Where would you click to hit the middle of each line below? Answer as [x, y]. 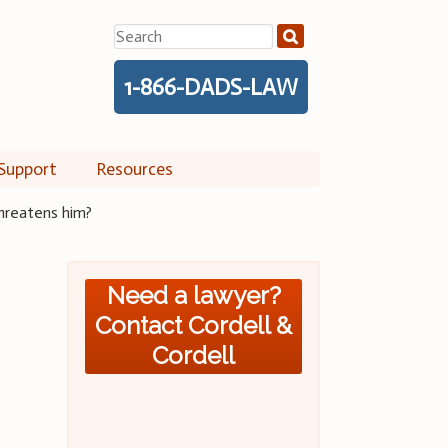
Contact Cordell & [194, 326]
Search [135, 35]
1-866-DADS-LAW [210, 86]
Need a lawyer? [193, 296]
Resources [134, 168]
